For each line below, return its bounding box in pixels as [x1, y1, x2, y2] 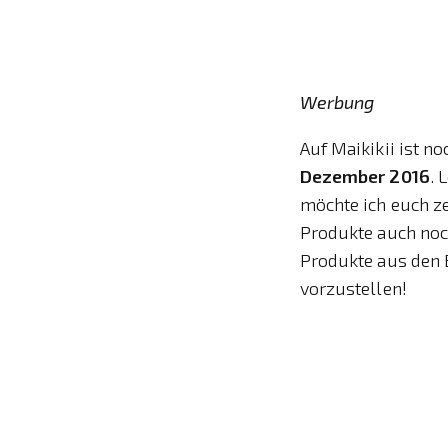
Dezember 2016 [299, 164, 430, 187]
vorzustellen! [299, 276, 407, 299]
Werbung [299, 90, 375, 113]
